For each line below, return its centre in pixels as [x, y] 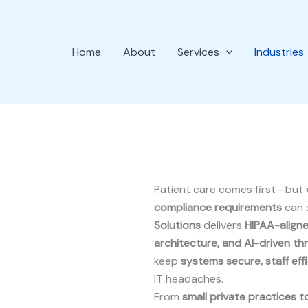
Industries [279, 52]
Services [198, 52]
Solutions [177, 225]
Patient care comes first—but [230, 189]
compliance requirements [218, 207]
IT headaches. [189, 279]
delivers [223, 225]
